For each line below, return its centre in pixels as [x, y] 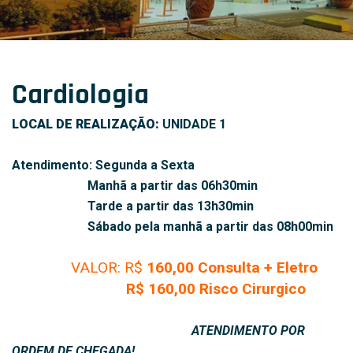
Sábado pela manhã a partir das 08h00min [210, 227]
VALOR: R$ [79, 268]
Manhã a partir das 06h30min [135, 186]
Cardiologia [80, 95]
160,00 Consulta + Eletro [232, 268]
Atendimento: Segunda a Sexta [103, 165]
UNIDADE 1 [194, 124]
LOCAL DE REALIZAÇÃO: [87, 124]
